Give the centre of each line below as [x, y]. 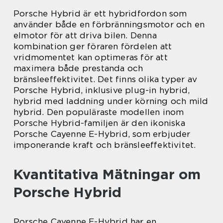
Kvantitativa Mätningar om [107, 174]
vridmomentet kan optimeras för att [91, 57]
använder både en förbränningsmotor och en [109, 25]
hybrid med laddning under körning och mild [111, 101]
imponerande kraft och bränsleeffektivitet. [105, 145]
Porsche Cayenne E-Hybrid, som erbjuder [102, 134]
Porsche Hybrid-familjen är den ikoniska [99, 123]
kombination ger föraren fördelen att [93, 47]
